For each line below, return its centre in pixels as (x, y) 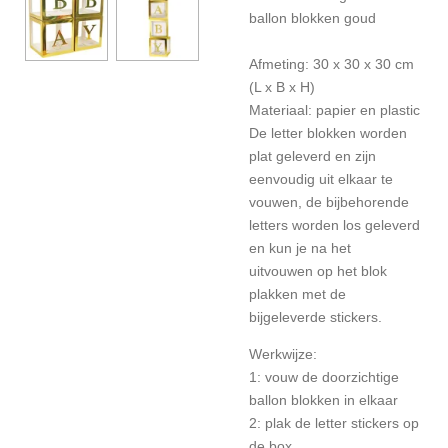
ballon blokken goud (312, 18)
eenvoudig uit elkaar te (321, 179)
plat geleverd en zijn (312, 156)
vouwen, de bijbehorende (329, 202)
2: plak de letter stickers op (334, 423)
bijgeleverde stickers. (315, 317)
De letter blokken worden (328, 133)
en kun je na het (300, 248)
